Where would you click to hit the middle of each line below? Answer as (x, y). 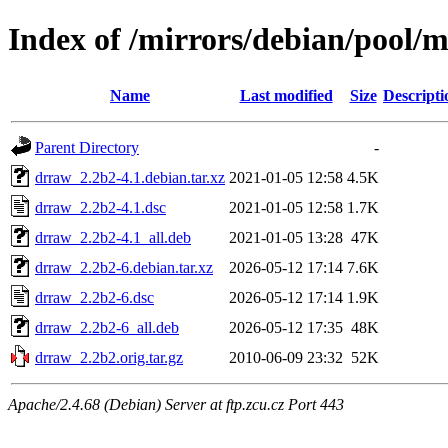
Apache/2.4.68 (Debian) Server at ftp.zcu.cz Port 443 (176, 404)
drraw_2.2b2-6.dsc (94, 297)
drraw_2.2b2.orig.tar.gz (109, 357)
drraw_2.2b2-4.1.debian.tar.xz (130, 177)
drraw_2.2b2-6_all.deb (107, 327)
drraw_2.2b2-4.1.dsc (100, 207)
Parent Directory (87, 147)
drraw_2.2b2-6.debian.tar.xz (124, 267)
